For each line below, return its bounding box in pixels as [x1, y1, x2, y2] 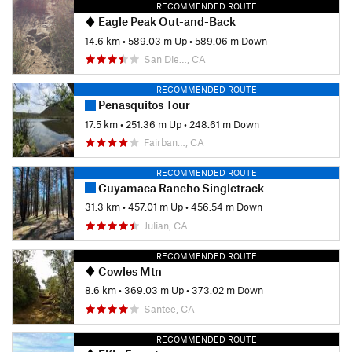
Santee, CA [144, 302, 195, 315]
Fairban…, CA [144, 136, 204, 149]
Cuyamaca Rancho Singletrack [96, 181, 264, 196]
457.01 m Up [128, 200, 183, 214]
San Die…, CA [144, 53, 206, 66]
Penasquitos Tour [96, 97, 190, 112]
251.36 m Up [126, 117, 181, 130]
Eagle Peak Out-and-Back [96, 14, 236, 29]
